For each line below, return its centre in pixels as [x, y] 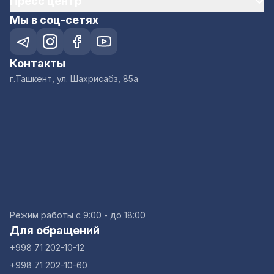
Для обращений [55, 230]
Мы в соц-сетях [54, 20]
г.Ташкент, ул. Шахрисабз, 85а [74, 79]
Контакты [38, 63]
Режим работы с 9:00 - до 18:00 [78, 215]
